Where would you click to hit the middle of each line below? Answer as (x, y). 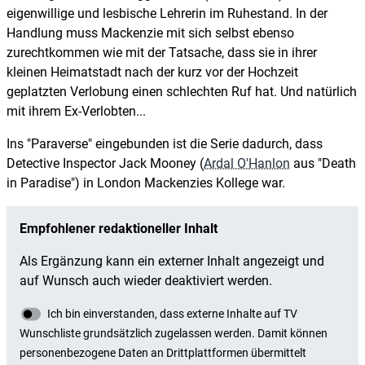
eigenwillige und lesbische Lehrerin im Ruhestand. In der (167, 13)
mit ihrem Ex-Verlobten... (76, 111)
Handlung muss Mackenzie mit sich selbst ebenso (150, 33)
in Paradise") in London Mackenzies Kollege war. (146, 182)
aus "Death (323, 163)
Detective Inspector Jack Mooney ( (105, 163)
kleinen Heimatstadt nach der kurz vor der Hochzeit (152, 72)
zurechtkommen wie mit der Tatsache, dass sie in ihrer (162, 52)
